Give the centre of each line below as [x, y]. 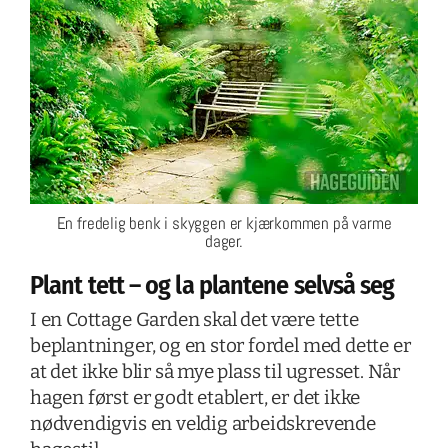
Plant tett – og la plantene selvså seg [212, 286]
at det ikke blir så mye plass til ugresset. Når [215, 372]
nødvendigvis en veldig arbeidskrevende [202, 424]
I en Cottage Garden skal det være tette [194, 320]
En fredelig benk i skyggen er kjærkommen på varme [224, 223]
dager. [224, 241]
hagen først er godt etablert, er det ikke [195, 398]
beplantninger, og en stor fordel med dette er [220, 346]
